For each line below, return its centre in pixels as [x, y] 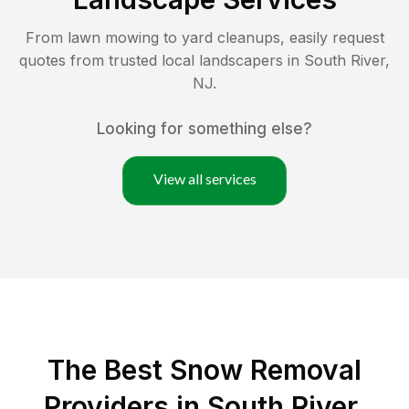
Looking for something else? [204, 128]
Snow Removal [266, 369]
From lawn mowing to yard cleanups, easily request [204, 37]
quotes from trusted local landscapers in [162, 60]
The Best [109, 369]
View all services [204, 178]
